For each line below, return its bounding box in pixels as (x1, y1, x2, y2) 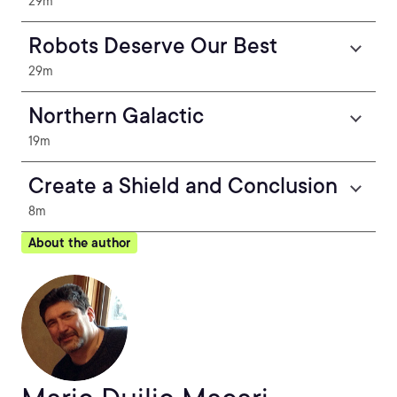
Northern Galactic (28, 103, 204, 128)
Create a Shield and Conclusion (28, 173, 338, 198)
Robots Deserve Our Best (28, 33, 277, 58)
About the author (28, 236, 130, 250)
